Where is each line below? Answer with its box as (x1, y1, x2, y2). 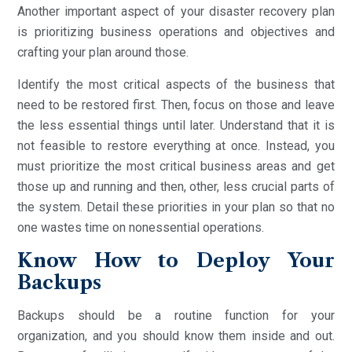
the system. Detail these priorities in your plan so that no (17, 199, 335, 214)
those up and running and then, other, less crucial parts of (17, 178, 335, 194)
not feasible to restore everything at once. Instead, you (17, 137, 335, 153)
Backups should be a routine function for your (17, 307, 335, 323)
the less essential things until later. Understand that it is (17, 117, 335, 133)
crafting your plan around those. (17, 44, 189, 60)
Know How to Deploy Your (17, 248, 335, 272)
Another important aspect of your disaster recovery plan (17, 3, 335, 19)
